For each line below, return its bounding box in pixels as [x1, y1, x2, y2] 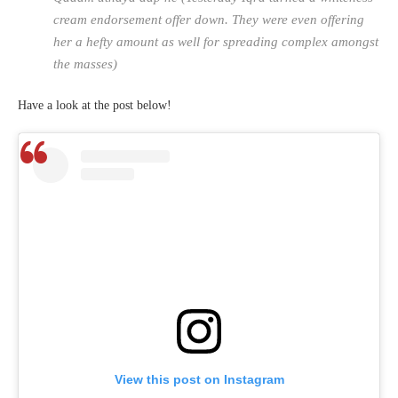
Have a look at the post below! [18, 99, 171, 113]
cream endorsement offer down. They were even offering [53, 12, 364, 28]
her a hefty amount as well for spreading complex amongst [53, 35, 378, 50]
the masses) [53, 57, 117, 72]
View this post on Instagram [114, 372, 284, 387]
